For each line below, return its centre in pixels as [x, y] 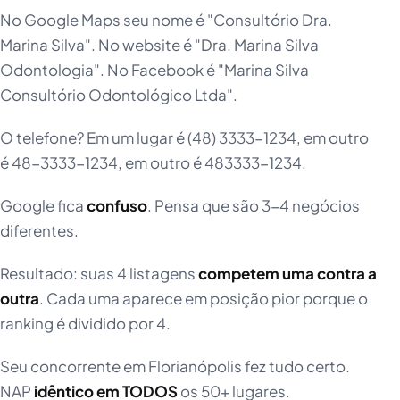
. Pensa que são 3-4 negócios [254, 206]
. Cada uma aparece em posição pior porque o [204, 299]
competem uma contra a [287, 274]
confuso [117, 206]
